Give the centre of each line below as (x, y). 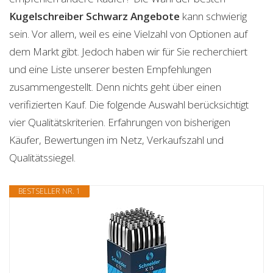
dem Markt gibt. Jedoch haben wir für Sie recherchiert (128, 51)
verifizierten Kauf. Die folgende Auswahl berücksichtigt (129, 105)
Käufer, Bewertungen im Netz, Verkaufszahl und (116, 140)
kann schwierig (213, 16)
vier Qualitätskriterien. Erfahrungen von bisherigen (120, 122)
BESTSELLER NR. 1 (49, 191)
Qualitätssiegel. (42, 158)
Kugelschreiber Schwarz (69, 16)
